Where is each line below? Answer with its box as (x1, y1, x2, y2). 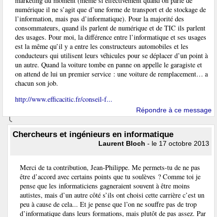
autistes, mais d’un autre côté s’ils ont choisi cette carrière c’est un (20, 190, 204, 200)
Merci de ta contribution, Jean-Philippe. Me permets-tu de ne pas (20, 162, 200, 172)
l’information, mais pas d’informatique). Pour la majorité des (15, 14, 184, 23)
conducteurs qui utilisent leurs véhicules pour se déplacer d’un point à (15, 50, 208, 60)
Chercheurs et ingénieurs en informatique (13, 130, 173, 139)
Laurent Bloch (98, 139, 145, 148)
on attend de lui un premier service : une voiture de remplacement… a (15, 69, 208, 78)
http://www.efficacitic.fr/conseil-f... (15, 94, 112, 104)
